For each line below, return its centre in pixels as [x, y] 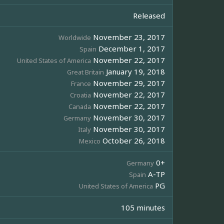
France [81, 84]
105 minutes [143, 208]
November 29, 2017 [128, 83]
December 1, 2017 [131, 49]
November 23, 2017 [128, 37]
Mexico [90, 141]
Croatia [80, 95]
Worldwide [75, 38]
